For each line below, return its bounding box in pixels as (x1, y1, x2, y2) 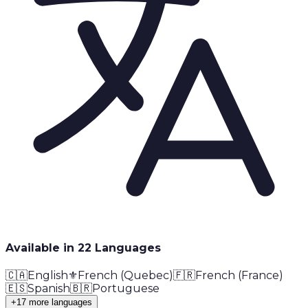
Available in (5, 241, 78, 254)
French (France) (195, 269, 283, 283)
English (27, 269, 68, 283)
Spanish (27, 282, 70, 296)
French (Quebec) (78, 269, 173, 283)
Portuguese (92, 282, 159, 296)
